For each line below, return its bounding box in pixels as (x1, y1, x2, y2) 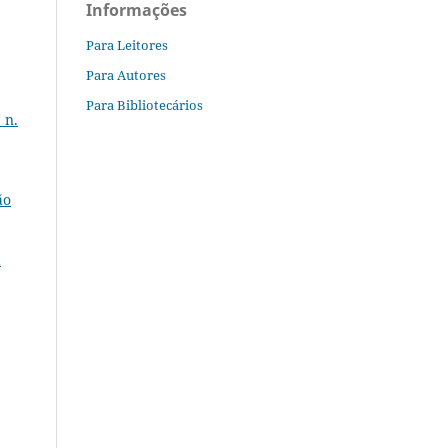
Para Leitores (86, 35, 168, 54)
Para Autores (86, 65, 166, 84)
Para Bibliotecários (86, 95, 203, 114)
